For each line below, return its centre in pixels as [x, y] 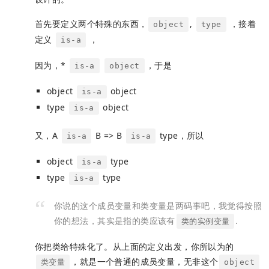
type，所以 [180, 135]
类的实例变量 [205, 221]
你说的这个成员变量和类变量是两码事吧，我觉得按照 [158, 205]
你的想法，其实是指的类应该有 [115, 220]
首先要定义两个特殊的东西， [91, 24]
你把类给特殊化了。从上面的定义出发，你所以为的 [134, 246]
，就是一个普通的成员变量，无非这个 [145, 261]
